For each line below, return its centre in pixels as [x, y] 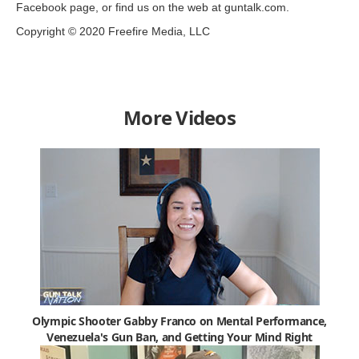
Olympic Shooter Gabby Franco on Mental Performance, [179, 321]
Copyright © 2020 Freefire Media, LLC [113, 31]
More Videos [179, 117]
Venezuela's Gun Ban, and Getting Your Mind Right [179, 337]
